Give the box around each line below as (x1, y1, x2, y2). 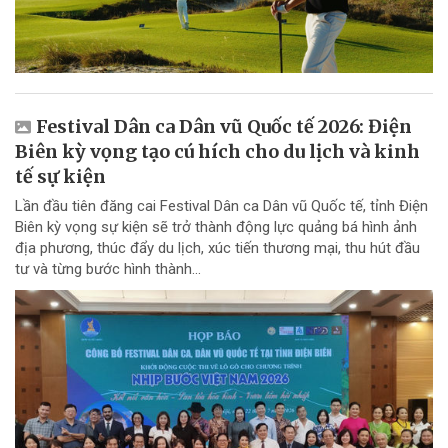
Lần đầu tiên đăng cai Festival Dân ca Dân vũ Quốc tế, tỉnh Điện (15, 197, 428, 216)
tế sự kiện (15, 165, 106, 189)
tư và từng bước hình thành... (15, 260, 201, 279)
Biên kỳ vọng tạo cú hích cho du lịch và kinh (15, 140, 420, 164)
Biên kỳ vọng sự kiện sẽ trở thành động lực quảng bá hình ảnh (15, 218, 417, 237)
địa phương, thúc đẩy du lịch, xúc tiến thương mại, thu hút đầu (15, 239, 420, 258)
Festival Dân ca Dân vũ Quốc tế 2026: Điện (36, 115, 412, 139)
